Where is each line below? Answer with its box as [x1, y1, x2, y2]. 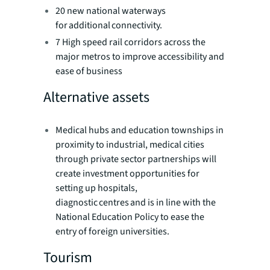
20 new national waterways [55, 4, 166, 17]
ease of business [55, 64, 124, 78]
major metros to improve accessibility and [55, 50, 224, 63]
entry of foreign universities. [55, 225, 169, 238]
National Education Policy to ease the [55, 210, 204, 224]
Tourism [43, 247, 94, 268]
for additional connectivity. [55, 19, 163, 32]
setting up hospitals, [55, 181, 137, 195]
